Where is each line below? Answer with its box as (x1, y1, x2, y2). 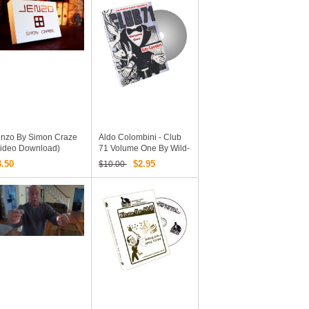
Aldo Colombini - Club (99, 132, 181, 142)
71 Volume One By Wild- (99, 143, 190, 153)
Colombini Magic (99, 154, 162, 164)
